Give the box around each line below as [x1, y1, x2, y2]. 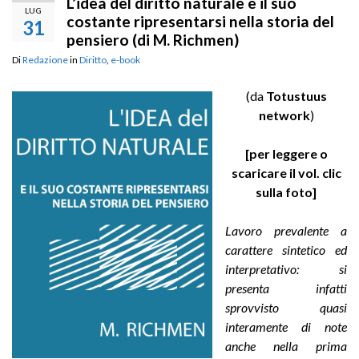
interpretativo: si [225, 260, 347, 276]
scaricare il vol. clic [231, 164, 341, 180]
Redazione [22, 53, 68, 66]
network [258, 107, 310, 123]
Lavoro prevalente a [225, 222, 347, 238]
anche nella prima [225, 337, 347, 353]
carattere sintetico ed [225, 241, 347, 257]
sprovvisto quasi [225, 299, 347, 315]
